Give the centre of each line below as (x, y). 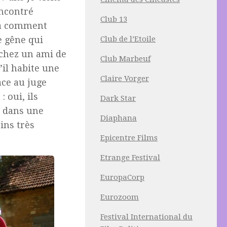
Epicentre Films (129, 138)
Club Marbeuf (125, 59)
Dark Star (118, 98)
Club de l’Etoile (128, 39)
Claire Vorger (125, 79)
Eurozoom (120, 197)
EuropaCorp (122, 177)
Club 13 (114, 19)
